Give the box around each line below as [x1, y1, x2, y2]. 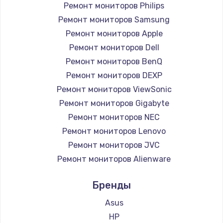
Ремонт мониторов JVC [68, 140, 160, 150]
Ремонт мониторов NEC [68, 112, 160, 122]
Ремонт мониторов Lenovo [62, 126, 166, 136]
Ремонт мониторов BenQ [66, 56, 162, 66]
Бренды [92, 179, 131, 191]
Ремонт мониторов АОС [68, 210, 160, 220]
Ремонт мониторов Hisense [61, 196, 167, 206]
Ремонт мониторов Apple [65, 28, 163, 38]
